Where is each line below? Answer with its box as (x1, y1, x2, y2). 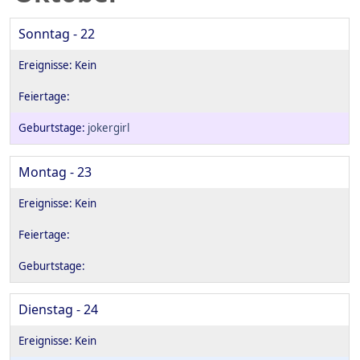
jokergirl (88, 121, 129, 136)
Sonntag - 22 (18, 25, 95, 43)
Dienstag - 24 (18, 301, 98, 319)
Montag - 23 (18, 162, 92, 181)
